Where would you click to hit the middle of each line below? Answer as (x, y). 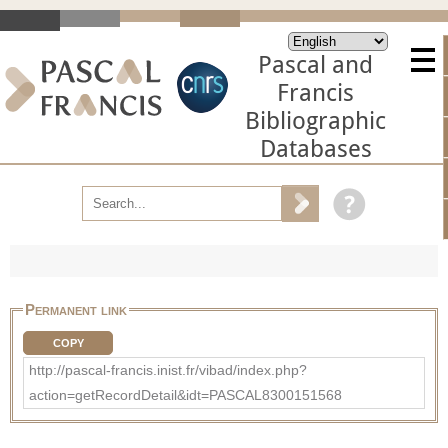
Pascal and (315, 65)
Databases (315, 149)
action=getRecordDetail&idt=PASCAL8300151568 (185, 394)
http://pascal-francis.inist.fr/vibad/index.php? (168, 369)
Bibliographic (315, 121)
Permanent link (76, 309)
